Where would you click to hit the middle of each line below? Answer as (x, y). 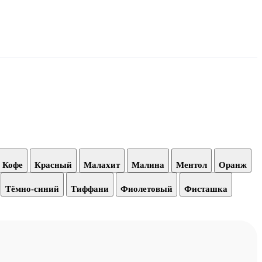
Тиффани (90, 189)
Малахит (102, 165)
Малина (148, 165)
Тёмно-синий (32, 189)
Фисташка (206, 189)
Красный (53, 165)
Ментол (192, 165)
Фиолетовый (146, 189)
